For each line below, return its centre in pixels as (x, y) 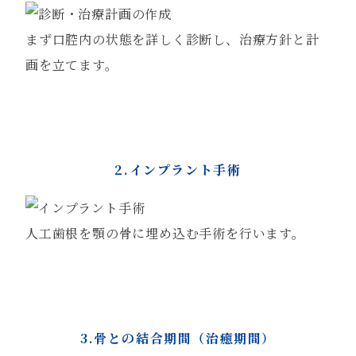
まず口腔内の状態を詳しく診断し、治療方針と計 (172, 39)
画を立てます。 (72, 65)
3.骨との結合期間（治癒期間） (178, 338)
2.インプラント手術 (178, 170)
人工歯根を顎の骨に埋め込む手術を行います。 (165, 233)
